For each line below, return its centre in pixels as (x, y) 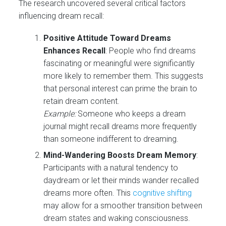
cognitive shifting (162, 193)
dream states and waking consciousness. (117, 218)
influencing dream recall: (62, 16)
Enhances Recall (75, 51)
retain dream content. (82, 101)
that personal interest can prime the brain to (121, 89)
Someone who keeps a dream (131, 114)
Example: (60, 114)
